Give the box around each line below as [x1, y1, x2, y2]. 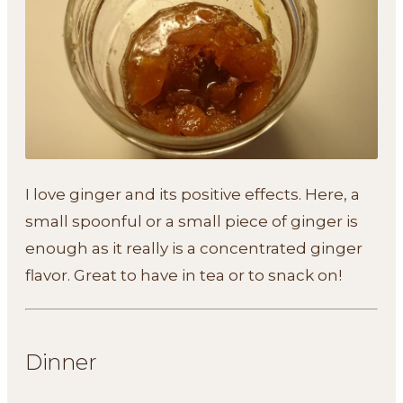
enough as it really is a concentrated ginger [25, 238, 363, 257]
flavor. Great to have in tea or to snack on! [25, 265, 342, 284]
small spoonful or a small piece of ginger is [25, 211, 358, 230]
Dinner [25, 348, 97, 375]
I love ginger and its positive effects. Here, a [25, 184, 360, 203]
